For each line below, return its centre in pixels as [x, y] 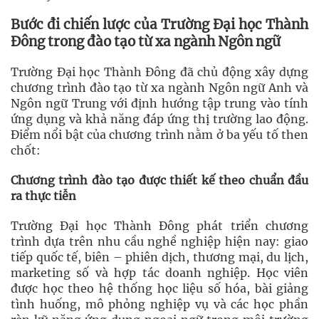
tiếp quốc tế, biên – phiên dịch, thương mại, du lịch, [159, 257]
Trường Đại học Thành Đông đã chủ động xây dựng [159, 72]
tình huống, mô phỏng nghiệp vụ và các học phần [159, 304]
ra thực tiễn [43, 196]
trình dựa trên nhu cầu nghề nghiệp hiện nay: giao [159, 242]
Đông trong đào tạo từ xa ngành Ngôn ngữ [146, 42]
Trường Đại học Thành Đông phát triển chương [159, 226]
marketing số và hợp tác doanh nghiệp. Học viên [159, 273]
